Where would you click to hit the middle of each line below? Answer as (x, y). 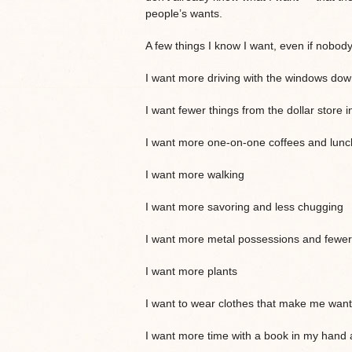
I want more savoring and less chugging (244, 206)
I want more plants (191, 271)
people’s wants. (183, 13)
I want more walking (194, 174)
